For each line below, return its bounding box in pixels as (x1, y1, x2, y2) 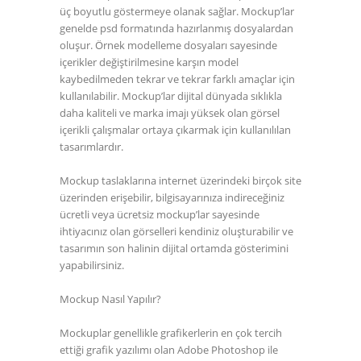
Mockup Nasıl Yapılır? (60, 291, 161, 306)
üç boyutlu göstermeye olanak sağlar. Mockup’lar (60, 3, 294, 19)
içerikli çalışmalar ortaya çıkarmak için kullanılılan (60, 122, 291, 137)
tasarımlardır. (60, 139, 123, 154)
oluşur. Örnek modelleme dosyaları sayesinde (60, 37, 277, 52)
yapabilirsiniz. (60, 257, 124, 272)
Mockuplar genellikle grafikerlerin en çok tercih (60, 325, 282, 340)
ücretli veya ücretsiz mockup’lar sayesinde (60, 206, 259, 222)
